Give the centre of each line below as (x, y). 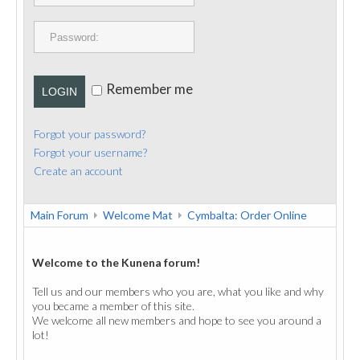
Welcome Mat (138, 215)
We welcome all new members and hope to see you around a (177, 320)
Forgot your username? (90, 152)
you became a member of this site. (113, 306)
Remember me (149, 89)
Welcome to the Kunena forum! (116, 262)
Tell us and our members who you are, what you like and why (178, 291)
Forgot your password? (90, 134)
